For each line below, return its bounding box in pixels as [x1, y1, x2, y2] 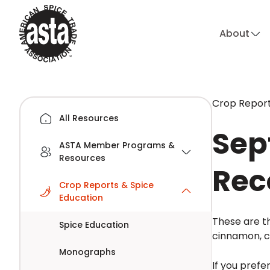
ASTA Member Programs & [58, 139, 175, 151]
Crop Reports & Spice [58, 178, 154, 191]
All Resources [58, 111, 119, 124]
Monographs [58, 245, 116, 258]
